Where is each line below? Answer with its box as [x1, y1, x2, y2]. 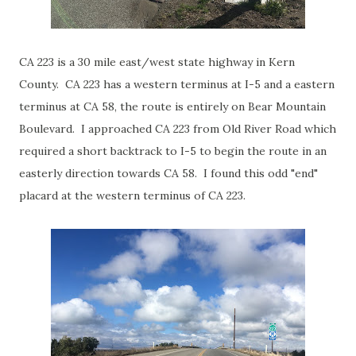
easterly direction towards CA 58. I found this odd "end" [19, 166, 318, 180]
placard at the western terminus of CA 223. [19, 188, 246, 203]
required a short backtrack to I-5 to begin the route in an [19, 144, 327, 158]
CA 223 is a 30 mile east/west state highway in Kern [19, 55, 295, 69]
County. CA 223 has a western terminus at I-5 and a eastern [19, 77, 335, 91]
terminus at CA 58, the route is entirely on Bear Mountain [19, 99, 326, 114]
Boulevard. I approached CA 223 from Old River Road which [19, 122, 336, 136]
